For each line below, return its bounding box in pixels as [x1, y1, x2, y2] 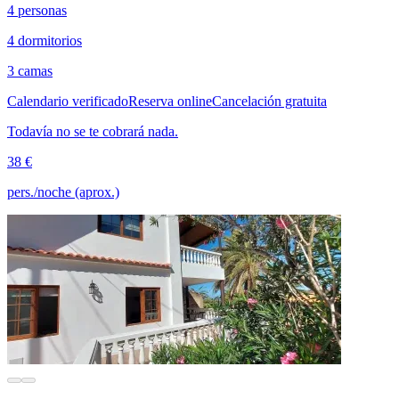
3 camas [7, 62, 53, 78]
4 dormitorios [7, 32, 82, 48]
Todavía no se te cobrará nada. [7, 123, 178, 139]
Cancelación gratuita [212, 93, 327, 109]
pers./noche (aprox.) [7, 183, 119, 199]
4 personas [7, 2, 67, 18]
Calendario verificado [7, 93, 128, 109]
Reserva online [128, 93, 212, 109]
